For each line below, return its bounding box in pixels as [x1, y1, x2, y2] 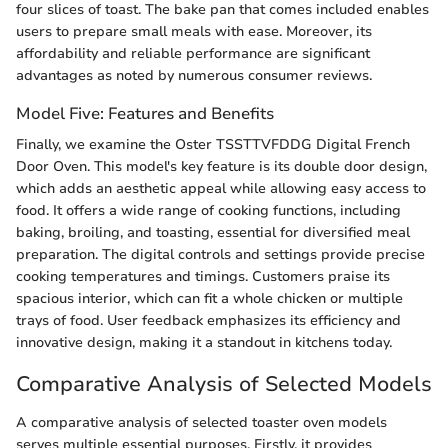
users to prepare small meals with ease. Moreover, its [16, 22, 372, 42]
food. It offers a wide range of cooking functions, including [16, 201, 401, 221]
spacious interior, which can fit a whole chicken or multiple [16, 289, 403, 309]
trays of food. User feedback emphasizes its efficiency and [16, 311, 401, 331]
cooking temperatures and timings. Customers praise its [16, 267, 390, 287]
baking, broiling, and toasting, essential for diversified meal [16, 223, 410, 243]
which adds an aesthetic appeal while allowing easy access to [16, 179, 426, 199]
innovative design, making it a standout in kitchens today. [16, 333, 392, 353]
